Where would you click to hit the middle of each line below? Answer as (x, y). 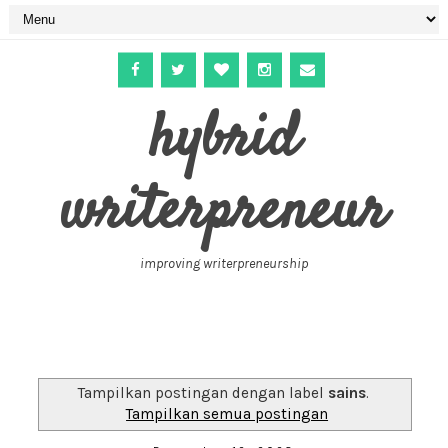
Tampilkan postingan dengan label (203, 392)
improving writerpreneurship (223, 263)
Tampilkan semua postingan (227, 413)
